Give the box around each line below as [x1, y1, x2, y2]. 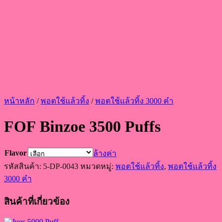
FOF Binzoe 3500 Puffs [4, 117, 161, 136]
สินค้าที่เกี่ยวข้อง [4, 196, 69, 207]
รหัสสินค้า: [4, 162, 43, 170]
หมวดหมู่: [80, 162, 115, 170]
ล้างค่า [93, 149, 116, 158]
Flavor [4, 148, 27, 157]
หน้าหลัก [4, 97, 35, 105]
